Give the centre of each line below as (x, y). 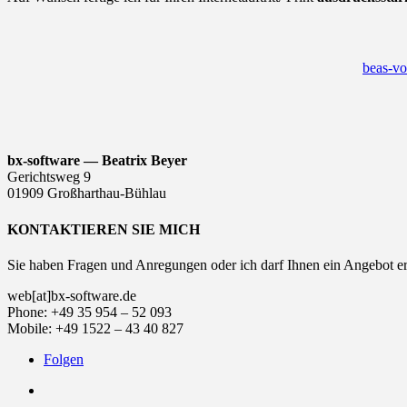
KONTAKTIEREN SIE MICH (104, 229)
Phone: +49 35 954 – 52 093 (89, 312)
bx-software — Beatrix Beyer (97, 161)
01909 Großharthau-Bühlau (87, 194)
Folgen (64, 359)
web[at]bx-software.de (72, 295)
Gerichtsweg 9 (49, 177)
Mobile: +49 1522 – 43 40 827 (95, 328)
